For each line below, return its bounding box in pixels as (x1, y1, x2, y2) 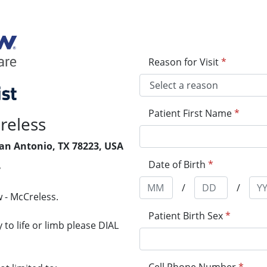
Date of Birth (148, 158, 206, 171)
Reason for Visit (148, 55, 219, 69)
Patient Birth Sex (148, 209, 223, 222)
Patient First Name (148, 107, 232, 120)
